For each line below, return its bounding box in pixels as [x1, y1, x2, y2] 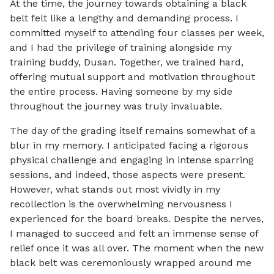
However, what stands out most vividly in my [10, 183, 220, 196]
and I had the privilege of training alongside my [10, 42, 232, 54]
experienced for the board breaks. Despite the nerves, [10, 213, 264, 225]
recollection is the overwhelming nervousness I [10, 198, 232, 210]
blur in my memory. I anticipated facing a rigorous [10, 139, 248, 152]
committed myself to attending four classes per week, [10, 27, 264, 39]
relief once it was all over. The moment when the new [10, 242, 264, 254]
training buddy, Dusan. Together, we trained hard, [10, 56, 243, 68]
